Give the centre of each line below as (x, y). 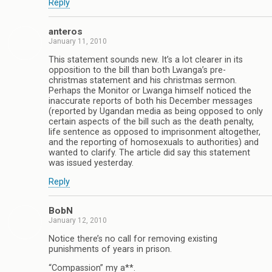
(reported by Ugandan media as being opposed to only (156, 111)
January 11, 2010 (78, 42)
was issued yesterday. (91, 163)
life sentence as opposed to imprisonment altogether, (155, 132)
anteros (66, 32)
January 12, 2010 (78, 221)
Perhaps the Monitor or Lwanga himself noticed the (150, 90)
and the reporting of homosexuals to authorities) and (154, 142)
